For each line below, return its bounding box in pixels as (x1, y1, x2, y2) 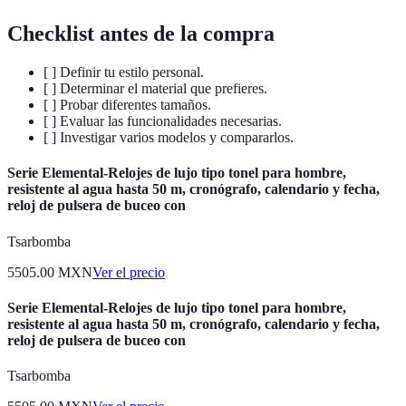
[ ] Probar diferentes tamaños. (43, 97, 211, 112)
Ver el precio (92, 264, 165, 280)
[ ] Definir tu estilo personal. (43, 64, 204, 80)
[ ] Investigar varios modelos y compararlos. (43, 130, 294, 145)
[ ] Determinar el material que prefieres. (43, 81, 267, 96)
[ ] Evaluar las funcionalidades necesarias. (43, 113, 282, 129)
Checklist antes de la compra (7, 22, 275, 46)
